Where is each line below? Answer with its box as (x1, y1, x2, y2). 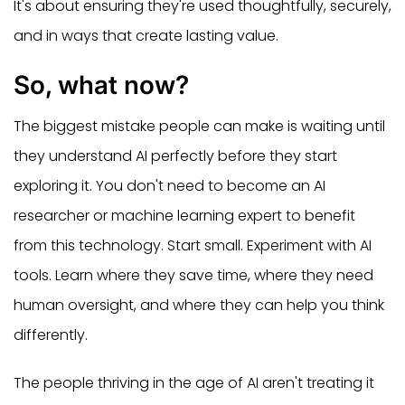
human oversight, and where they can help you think (14, 294, 384, 316)
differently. (14, 324, 88, 345)
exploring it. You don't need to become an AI (14, 174, 325, 196)
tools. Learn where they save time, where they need (14, 264, 373, 286)
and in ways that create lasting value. (14, 24, 278, 46)
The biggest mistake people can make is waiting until (14, 115, 385, 137)
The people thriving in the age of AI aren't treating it (14, 372, 374, 393)
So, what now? (14, 69, 189, 100)
